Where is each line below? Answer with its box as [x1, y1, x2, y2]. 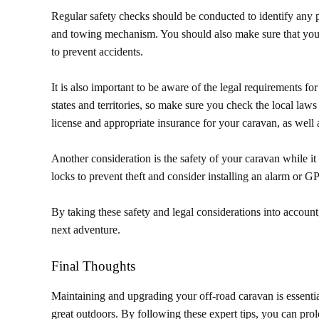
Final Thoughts [51, 258, 135, 273]
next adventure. [51, 224, 120, 236]
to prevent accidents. [51, 46, 143, 58]
